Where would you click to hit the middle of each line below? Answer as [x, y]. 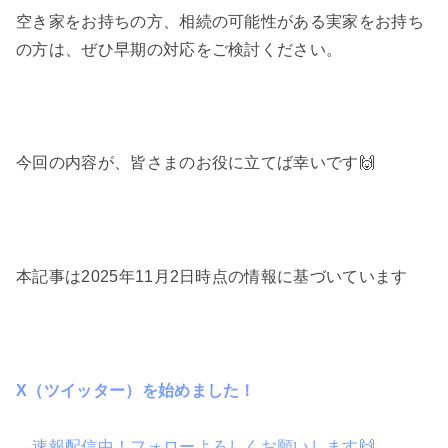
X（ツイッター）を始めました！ [136, 390]
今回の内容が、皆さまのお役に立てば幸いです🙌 [196, 163]
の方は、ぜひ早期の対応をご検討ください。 [179, 49]
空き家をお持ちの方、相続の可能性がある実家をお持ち [220, 21]
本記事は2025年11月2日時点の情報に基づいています [212, 276]
